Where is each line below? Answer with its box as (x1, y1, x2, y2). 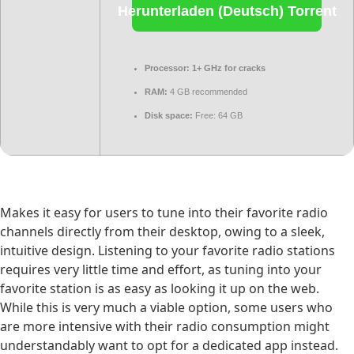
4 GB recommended (168, 86, 247, 96)
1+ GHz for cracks (190, 62, 265, 73)
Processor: (145, 62, 190, 73)
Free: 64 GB (193, 110, 243, 120)
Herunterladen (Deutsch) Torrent (117, 3, 337, 20)
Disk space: (145, 110, 193, 120)
